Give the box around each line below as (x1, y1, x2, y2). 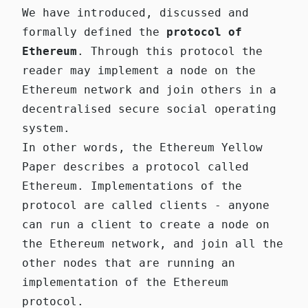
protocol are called (22, 198, 159, 212)
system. (22, 121, 70, 135)
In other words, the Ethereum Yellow (22, 140, 263, 154)
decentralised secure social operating (22, 102, 276, 115)
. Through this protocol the (77, 44, 263, 58)
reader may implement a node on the (22, 63, 256, 77)
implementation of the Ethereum (22, 275, 228, 289)
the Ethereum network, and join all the (22, 236, 283, 250)
